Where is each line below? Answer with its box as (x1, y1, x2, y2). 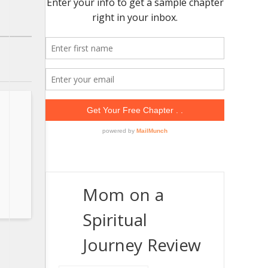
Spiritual (83, 208, 147, 237)
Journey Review (83, 233, 201, 263)
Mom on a (83, 183, 164, 212)
